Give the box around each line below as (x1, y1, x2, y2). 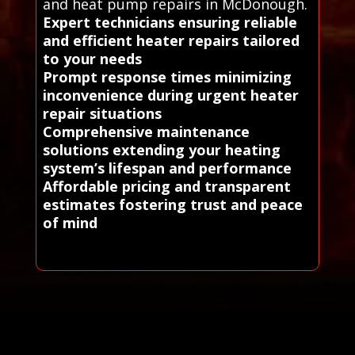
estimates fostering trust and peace (42, 194, 303, 214)
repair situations (42, 103, 162, 123)
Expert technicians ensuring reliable (42, 12, 297, 32)
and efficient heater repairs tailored (42, 30, 300, 50)
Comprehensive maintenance (42, 121, 250, 141)
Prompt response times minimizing (42, 67, 292, 86)
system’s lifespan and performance (42, 158, 292, 177)
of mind (42, 212, 97, 232)
